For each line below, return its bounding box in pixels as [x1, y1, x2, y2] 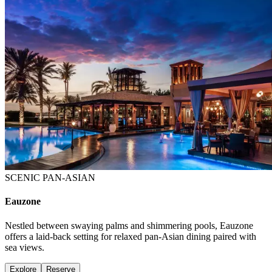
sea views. [5, 242, 44, 253]
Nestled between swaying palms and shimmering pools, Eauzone [5, 220, 253, 231]
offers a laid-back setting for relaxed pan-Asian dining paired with [5, 231, 256, 242]
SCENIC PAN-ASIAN [5, 172, 95, 183]
